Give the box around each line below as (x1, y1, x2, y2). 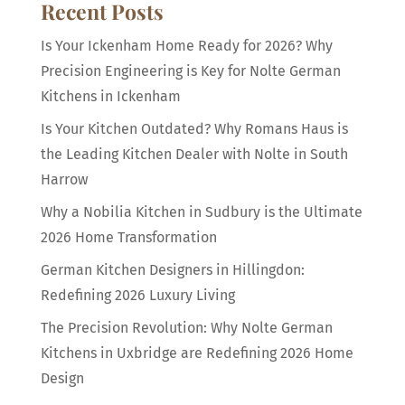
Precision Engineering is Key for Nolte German (40, 61, 341, 80)
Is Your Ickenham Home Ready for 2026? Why (40, 36, 333, 54)
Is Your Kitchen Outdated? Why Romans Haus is (40, 119, 348, 137)
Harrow (40, 170, 88, 188)
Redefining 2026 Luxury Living (40, 286, 235, 304)
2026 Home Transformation (40, 228, 217, 246)
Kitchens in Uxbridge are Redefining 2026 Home (40, 344, 353, 362)
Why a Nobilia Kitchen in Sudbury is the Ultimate (40, 202, 363, 221)
